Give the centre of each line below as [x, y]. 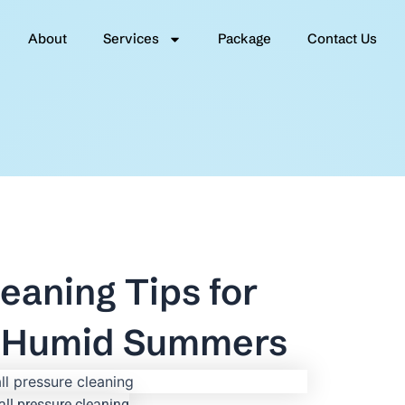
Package [244, 38]
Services [131, 38]
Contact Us [342, 38]
